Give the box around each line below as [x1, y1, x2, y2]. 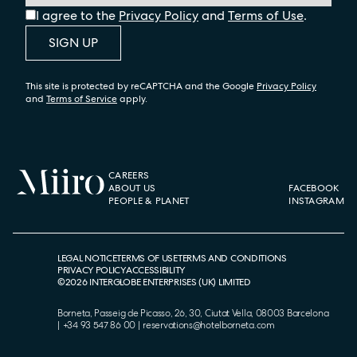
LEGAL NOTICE [57, 252, 117, 265]
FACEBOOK [288, 182, 339, 194]
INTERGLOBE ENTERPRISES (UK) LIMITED [87, 276, 251, 288]
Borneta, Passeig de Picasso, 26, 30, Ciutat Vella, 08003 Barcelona [57, 307, 329, 320]
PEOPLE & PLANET [108, 194, 190, 207]
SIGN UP [49, 34, 98, 51]
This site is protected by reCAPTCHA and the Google [25, 80, 257, 92]
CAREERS [108, 169, 150, 182]
